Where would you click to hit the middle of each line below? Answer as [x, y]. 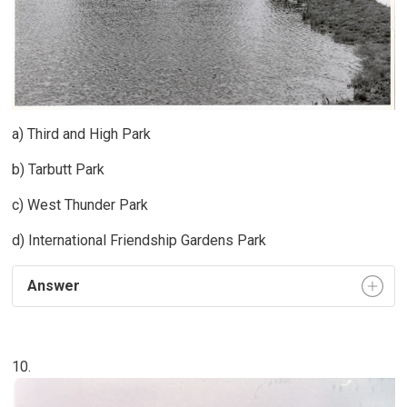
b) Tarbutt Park [59, 170]
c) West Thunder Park [80, 205]
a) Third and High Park [82, 134]
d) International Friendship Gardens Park [141, 241]
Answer [52, 286]
